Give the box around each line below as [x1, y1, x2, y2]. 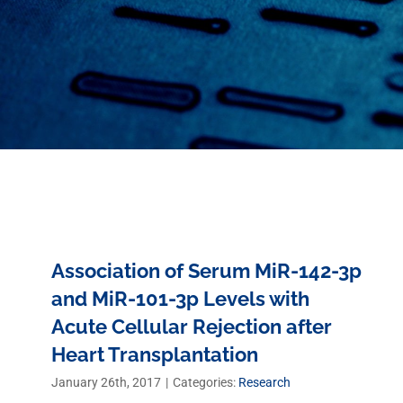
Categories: [173, 375, 238, 390]
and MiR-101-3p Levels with [51, 287, 309, 310]
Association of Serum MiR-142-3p [51, 259, 362, 282]
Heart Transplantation [51, 343, 258, 366]
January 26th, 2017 [51, 375, 161, 390]
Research [238, 375, 291, 390]
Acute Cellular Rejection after [51, 315, 332, 338]
